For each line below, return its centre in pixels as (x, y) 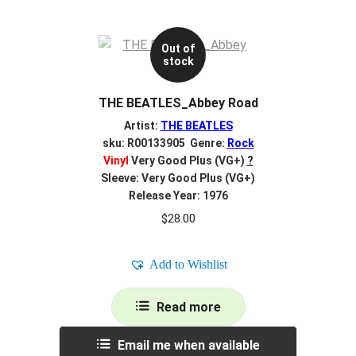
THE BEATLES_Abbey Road (178, 103)
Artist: (142, 126)
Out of (178, 48)
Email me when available (188, 346)
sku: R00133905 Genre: (164, 143)
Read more (188, 308)
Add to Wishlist (188, 265)
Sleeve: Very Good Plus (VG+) (178, 178)
